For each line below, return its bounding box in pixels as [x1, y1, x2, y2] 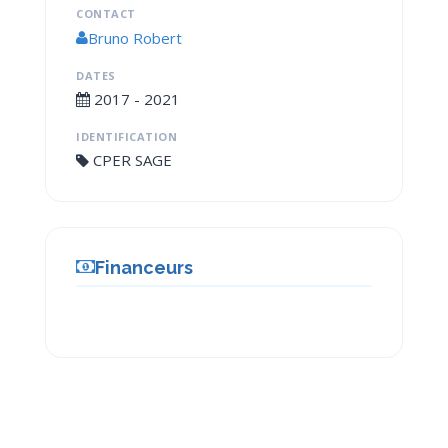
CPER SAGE [89, 149, 172, 170]
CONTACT [76, 6, 136, 21]
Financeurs [95, 256, 193, 278]
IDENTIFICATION [76, 128, 177, 144]
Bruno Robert [88, 27, 182, 48]
